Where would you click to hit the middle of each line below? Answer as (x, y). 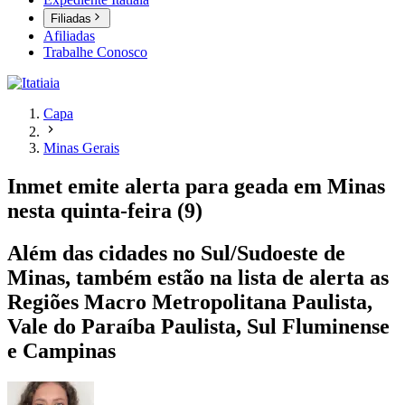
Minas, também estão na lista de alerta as (198, 278)
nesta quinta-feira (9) (105, 211)
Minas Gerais (81, 148)
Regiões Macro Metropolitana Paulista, (190, 302)
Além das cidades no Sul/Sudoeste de (176, 254)
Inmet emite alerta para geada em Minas (196, 187)
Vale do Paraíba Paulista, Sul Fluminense (198, 327)
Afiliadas (69, 36)
